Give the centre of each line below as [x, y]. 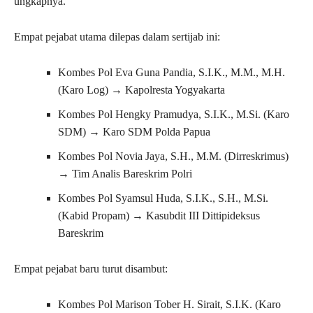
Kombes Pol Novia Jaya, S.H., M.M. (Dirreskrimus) [173, 156]
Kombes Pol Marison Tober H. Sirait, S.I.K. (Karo [169, 305]
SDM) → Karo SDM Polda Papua [134, 132]
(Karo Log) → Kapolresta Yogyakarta [141, 90]
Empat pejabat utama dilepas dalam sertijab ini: [117, 37]
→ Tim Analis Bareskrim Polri [125, 174]
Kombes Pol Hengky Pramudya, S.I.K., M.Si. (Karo [174, 115]
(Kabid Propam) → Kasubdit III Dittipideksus [159, 216]
